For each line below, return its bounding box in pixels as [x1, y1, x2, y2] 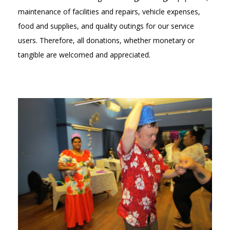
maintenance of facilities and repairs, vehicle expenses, [18, 6, 200, 16]
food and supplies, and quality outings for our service [18, 21, 194, 31]
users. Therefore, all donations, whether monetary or [18, 35, 195, 45]
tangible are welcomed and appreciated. [18, 49, 150, 60]
